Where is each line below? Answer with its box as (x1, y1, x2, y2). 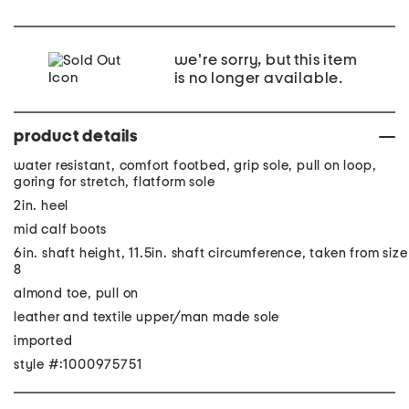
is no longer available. (173, 70, 343, 87)
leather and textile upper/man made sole (14, 310, 280, 324)
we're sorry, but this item (173, 52, 358, 68)
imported (14, 334, 73, 348)
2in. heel (14, 199, 69, 213)
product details (14, 129, 138, 145)
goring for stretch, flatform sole (14, 175, 215, 189)
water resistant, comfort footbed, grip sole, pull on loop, (14, 159, 377, 173)
